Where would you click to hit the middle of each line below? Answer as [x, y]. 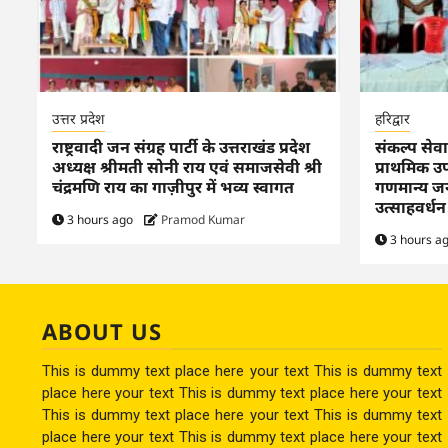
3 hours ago [100, 220]
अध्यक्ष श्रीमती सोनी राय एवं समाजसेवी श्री [187, 167]
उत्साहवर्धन [410, 207]
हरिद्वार [392, 119]
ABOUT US [102, 331]
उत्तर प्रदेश [78, 119]
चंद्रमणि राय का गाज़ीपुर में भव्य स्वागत [173, 187]
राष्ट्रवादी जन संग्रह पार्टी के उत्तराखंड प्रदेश [181, 147]
